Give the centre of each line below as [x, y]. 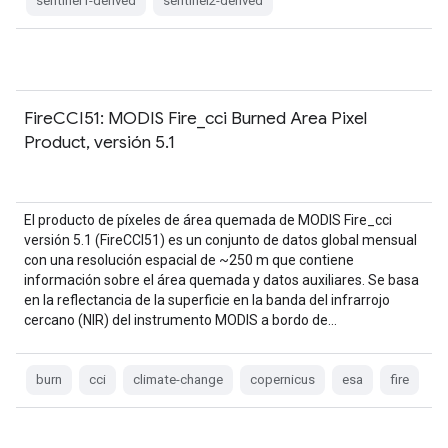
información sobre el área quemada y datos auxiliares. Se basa [221, 280]
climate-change [178, 379]
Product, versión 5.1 [99, 142]
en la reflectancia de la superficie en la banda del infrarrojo [207, 300]
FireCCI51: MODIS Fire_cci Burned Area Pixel [195, 118]
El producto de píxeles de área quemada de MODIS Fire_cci [208, 220]
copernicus [282, 379]
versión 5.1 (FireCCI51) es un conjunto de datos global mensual [220, 240]
